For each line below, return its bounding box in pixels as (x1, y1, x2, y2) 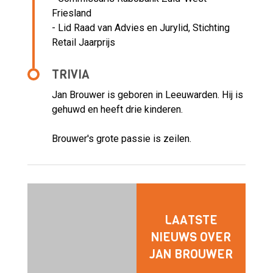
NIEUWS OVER (151, 229, 231, 246)
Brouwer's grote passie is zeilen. (52, 132, 191, 144)
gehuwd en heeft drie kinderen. (52, 103, 183, 115)
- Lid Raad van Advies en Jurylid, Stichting (52, 21, 230, 34)
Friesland (52, 7, 91, 19)
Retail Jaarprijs (52, 36, 115, 48)
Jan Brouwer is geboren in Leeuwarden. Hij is (52, 88, 243, 101)
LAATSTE (165, 212, 218, 229)
